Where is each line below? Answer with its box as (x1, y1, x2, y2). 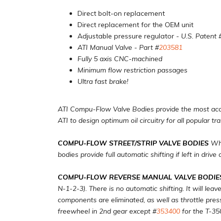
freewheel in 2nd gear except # (58, 207, 156, 216)
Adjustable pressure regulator (77, 32, 174, 40)
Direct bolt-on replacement (77, 9, 165, 18)
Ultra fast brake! (77, 77, 128, 86)
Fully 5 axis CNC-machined (77, 54, 162, 63)
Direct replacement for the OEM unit (77, 20, 193, 29)
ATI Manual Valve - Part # (77, 43, 159, 52)
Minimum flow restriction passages (77, 66, 187, 74)
